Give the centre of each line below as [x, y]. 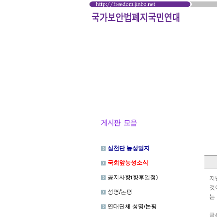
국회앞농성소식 [128, 163]
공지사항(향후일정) [132, 177]
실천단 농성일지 [129, 148]
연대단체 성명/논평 [132, 206]
